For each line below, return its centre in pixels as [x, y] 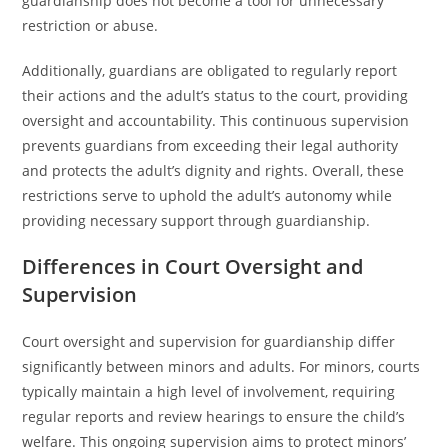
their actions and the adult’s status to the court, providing [215, 95]
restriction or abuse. [90, 25]
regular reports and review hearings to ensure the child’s [214, 416]
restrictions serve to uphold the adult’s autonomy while [207, 195]
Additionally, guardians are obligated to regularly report [210, 70]
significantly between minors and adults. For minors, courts [221, 366]
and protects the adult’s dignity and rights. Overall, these [213, 170]
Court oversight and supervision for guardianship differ [209, 341]
